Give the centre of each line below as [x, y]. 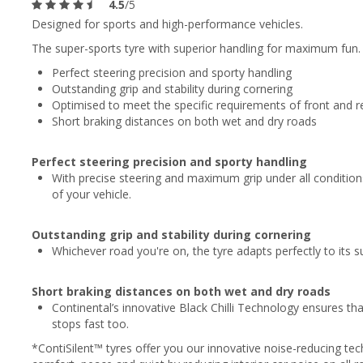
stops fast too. [90, 324]
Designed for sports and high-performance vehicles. [167, 24]
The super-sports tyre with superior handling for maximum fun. [196, 48]
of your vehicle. [92, 194]
